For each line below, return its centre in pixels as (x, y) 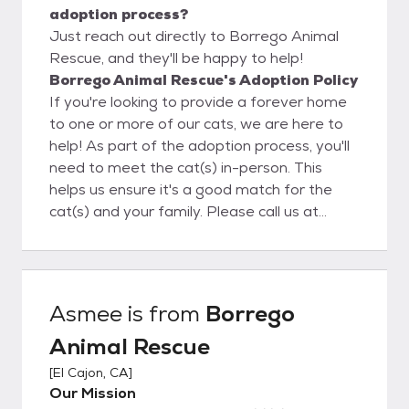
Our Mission (93, 393)
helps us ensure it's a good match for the (191, 189)
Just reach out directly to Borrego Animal (194, 36)
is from (164, 313)
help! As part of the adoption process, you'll (199, 145)
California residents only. (133, 277)
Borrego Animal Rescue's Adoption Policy (204, 79)
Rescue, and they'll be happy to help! (176, 58)
